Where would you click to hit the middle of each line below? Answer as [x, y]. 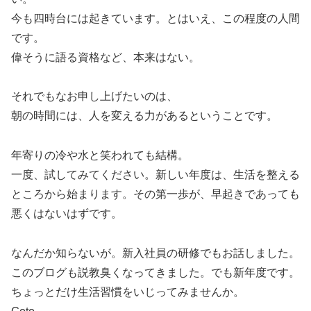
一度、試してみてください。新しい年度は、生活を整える [155, 175]
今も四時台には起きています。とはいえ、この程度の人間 [155, 18]
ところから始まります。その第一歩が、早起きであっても [155, 194]
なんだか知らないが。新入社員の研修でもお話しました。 [155, 253]
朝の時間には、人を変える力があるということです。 [144, 116]
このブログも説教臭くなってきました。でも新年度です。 [155, 272]
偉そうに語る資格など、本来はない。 [106, 57]
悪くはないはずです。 [67, 214]
